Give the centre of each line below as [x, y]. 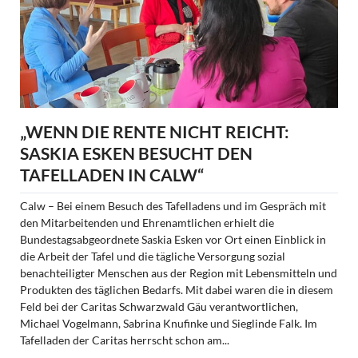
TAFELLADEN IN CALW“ [111, 174]
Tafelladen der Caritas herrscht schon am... [124, 340]
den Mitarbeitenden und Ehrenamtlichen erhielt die [147, 222]
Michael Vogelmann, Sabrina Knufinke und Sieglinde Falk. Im [168, 323]
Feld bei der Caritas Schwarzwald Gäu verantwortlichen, [159, 306]
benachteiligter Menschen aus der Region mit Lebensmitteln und [178, 272]
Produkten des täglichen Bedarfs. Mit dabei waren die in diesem [176, 289]
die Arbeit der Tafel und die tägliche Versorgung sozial [152, 256]
